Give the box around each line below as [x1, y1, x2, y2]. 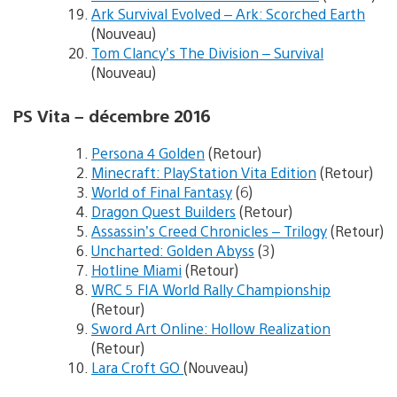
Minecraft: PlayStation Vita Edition [91, 163, 316, 183]
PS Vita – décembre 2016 [13, 105, 210, 127]
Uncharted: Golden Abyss [91, 241, 254, 261]
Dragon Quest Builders [91, 202, 236, 222]
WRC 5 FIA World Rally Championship [91, 280, 331, 300]
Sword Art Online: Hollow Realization [91, 319, 331, 339]
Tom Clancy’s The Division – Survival [91, 43, 323, 63]
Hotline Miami [91, 261, 182, 280]
